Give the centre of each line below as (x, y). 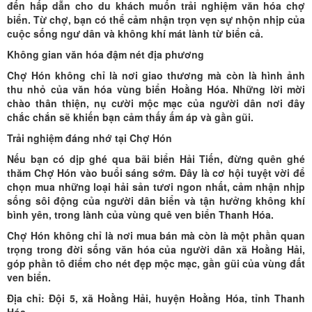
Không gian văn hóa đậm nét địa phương (106, 54)
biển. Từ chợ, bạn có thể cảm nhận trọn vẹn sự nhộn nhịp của (156, 19)
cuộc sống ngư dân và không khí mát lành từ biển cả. (135, 33)
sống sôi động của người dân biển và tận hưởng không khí (156, 200)
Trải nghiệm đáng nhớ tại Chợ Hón (89, 138)
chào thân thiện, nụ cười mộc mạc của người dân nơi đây (156, 103)
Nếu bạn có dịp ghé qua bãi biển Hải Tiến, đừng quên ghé (156, 158)
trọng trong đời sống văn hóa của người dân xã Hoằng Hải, (156, 249)
